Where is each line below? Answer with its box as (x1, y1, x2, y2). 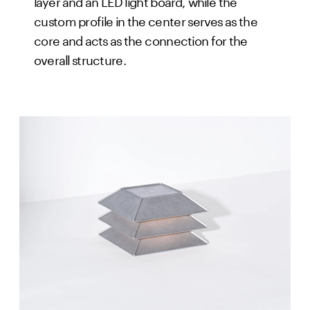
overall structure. (34, 48, 127, 68)
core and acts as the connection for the (34, 29, 248, 48)
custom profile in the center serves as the (34, 10, 258, 29)
